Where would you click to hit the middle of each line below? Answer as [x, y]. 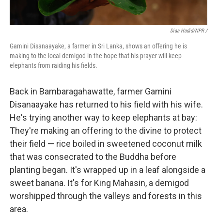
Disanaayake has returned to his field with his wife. [106, 104]
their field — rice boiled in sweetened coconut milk [106, 144]
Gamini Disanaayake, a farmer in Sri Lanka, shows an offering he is [98, 46]
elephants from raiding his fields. [54, 65]
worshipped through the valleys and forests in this [106, 196]
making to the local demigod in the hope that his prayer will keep [96, 56]
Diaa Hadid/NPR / [189, 31]
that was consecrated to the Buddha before [93, 157]
